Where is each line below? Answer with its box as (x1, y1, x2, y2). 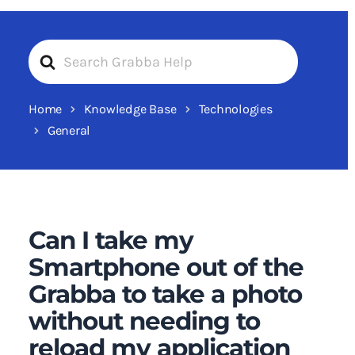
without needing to (29, 306, 260, 336)
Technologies (198, 101, 273, 116)
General (47, 123, 90, 138)
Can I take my (29, 225, 193, 255)
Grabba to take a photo (29, 279, 302, 309)
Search (28, 42, 72, 59)
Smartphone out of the (29, 252, 303, 282)
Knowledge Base (83, 101, 177, 116)
